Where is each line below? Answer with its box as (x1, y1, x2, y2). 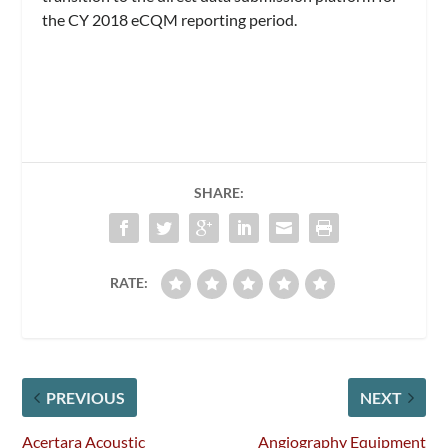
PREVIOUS (46, 387, 126, 407)
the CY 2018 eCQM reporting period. (42, 10, 298, 30)
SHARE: (194, 183, 244, 201)
